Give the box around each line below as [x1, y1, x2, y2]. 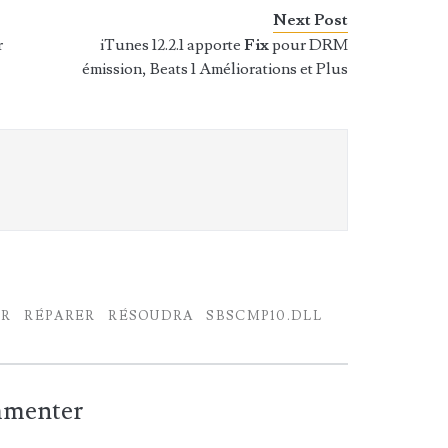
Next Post [273, 10, 349, 30]
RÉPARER [24, 308, 96, 324]
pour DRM [272, 35, 349, 55]
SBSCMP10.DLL [206, 308, 323, 324]
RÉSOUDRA [108, 308, 194, 324]
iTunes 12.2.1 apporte [100, 35, 245, 55]
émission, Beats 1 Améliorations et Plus [82, 59, 349, 79]
